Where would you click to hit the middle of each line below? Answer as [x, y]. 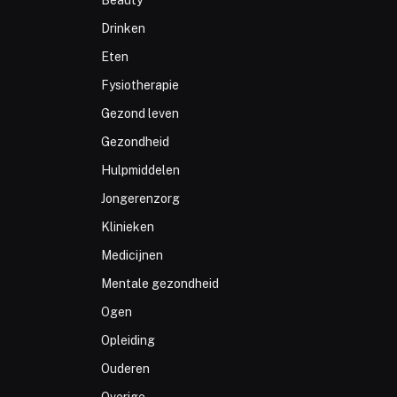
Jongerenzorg [140, 199]
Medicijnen [132, 256]
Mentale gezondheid [160, 284]
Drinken [123, 29]
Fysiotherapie [140, 86]
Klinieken [127, 227]
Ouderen [125, 369]
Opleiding [128, 341]
